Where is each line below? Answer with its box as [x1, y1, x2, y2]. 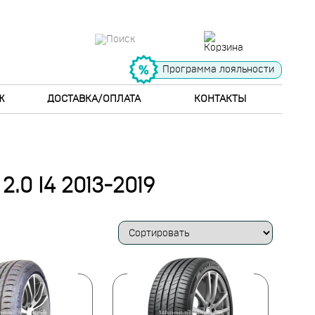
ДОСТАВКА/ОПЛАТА [47, 94, 141, 104]
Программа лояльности [162, 64, 274, 75]
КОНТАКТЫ [193, 94, 246, 104]
